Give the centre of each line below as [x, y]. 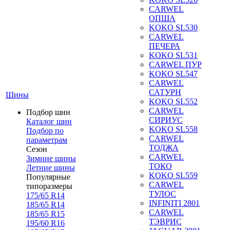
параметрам [47, 140]
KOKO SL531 [173, 55]
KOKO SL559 [173, 175]
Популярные [48, 177]
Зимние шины [51, 158]
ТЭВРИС [165, 222]
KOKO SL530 [173, 27]
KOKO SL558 [173, 129]
